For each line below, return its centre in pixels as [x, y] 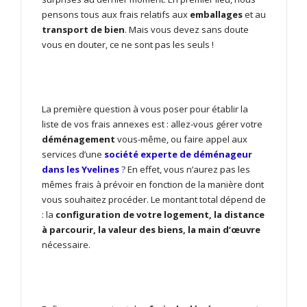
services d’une [72, 155]
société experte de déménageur [178, 155]
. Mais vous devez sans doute [187, 30]
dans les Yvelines [81, 170]
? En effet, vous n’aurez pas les [185, 170]
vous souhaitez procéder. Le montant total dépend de [154, 200]
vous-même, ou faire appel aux [182, 139]
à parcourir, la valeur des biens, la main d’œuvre [151, 230]
